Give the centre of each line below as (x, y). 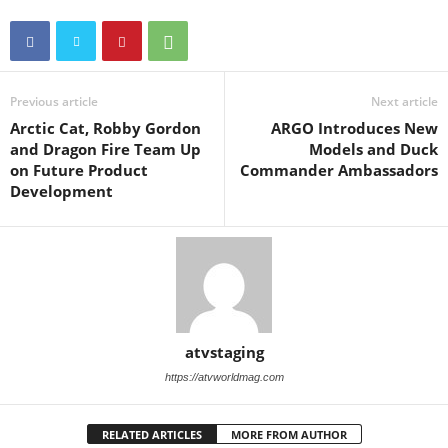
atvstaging (224, 352)
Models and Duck (373, 149)
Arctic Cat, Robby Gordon (105, 128)
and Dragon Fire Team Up (105, 149)
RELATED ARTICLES (151, 434)
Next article (404, 101)
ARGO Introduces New (354, 128)
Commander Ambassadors (339, 170)
